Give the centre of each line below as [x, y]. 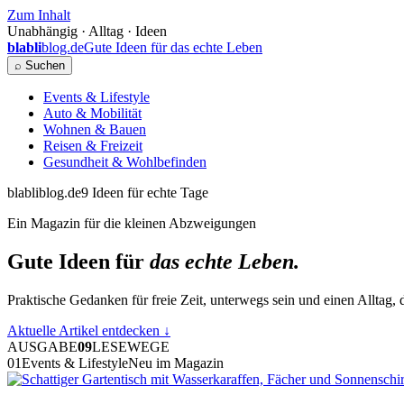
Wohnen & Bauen [95, 129]
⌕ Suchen [40, 65]
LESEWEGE [131, 346]
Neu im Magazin [176, 363]
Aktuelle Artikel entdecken [85, 330]
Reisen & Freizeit [93, 146]
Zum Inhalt [39, 15]
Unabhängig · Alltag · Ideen [87, 31]
